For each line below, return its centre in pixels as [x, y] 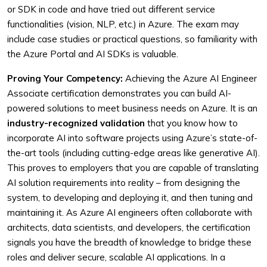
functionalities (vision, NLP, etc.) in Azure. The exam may [123, 24]
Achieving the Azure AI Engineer [190, 78]
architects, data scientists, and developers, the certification [129, 227]
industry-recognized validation [76, 123]
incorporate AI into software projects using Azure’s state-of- [132, 138]
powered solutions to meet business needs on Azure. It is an [132, 108]
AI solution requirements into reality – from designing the [124, 183]
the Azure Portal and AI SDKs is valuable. [93, 54]
